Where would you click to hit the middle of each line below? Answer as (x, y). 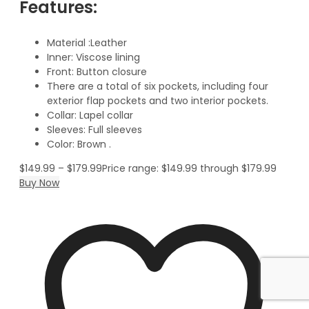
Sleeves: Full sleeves (94, 129)
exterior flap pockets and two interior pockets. (158, 100)
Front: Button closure (97, 71)
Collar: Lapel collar (90, 115)
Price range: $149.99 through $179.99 (189, 168)
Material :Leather (87, 42)
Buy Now (39, 182)
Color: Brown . (79, 144)
